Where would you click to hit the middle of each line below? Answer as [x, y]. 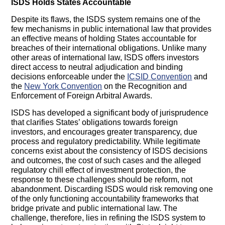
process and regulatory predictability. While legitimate [106, 142]
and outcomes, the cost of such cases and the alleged [106, 161]
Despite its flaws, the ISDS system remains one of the [106, 20]
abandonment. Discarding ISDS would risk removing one [112, 189]
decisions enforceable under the [69, 77]
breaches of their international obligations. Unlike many [109, 48]
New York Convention [63, 86]
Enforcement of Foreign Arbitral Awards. [82, 96]
